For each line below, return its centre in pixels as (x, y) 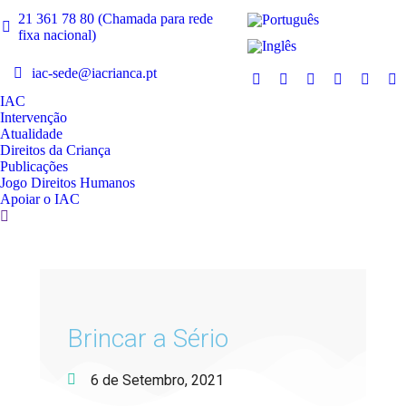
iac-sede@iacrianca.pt (94, 73)
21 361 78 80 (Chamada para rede (115, 19)
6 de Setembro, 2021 (157, 380)
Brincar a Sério (148, 338)
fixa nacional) (57, 35)
